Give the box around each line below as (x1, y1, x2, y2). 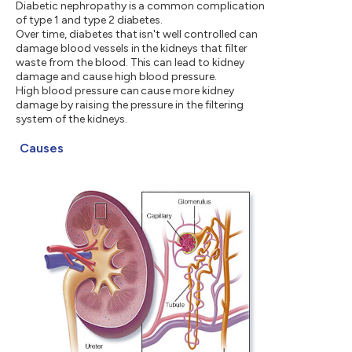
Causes (20, 140, 64, 156)
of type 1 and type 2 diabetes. (16, 13, 163, 27)
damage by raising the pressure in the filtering (16, 97, 244, 112)
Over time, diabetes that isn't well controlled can (16, 27, 258, 41)
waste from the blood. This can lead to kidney (16, 55, 245, 69)
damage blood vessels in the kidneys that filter (16, 41, 248, 55)
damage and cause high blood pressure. (16, 69, 218, 83)
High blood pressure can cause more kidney (16, 83, 235, 97)
